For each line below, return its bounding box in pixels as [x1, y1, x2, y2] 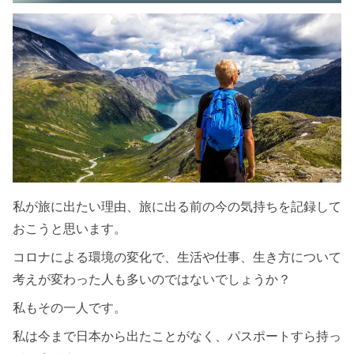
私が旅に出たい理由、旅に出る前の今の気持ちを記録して [13, 199, 341, 213]
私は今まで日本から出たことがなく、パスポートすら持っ [13, 329, 341, 343]
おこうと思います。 [13, 221, 126, 235]
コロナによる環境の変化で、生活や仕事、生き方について [13, 250, 341, 264]
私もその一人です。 [13, 300, 126, 314]
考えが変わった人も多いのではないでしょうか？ [13, 272, 291, 286]
